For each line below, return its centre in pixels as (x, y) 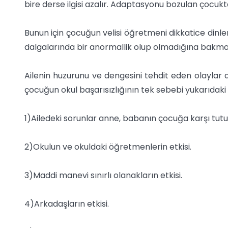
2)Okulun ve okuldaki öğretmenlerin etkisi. (108, 147)
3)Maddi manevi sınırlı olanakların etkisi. (103, 176)
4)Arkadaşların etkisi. (67, 204)
